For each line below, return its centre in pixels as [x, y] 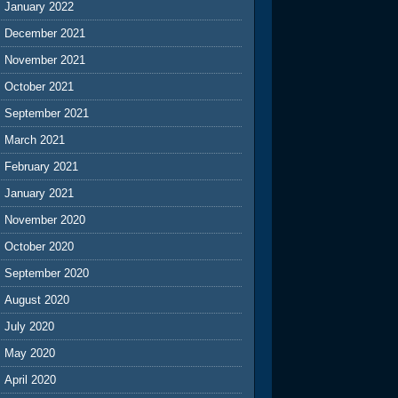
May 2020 [30, 353]
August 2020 [37, 299]
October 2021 [40, 86]
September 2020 [47, 273]
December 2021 [45, 33]
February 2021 [42, 166]
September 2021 [47, 113]
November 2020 [45, 219]
